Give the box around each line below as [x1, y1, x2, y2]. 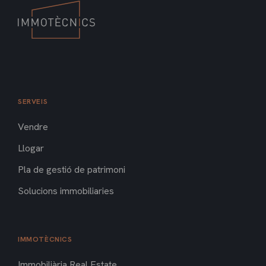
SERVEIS [18, 97, 48, 107]
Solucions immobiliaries [18, 185, 114, 198]
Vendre [18, 121, 48, 134]
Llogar [18, 142, 44, 155]
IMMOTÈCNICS [18, 235, 72, 245]
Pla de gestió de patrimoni [18, 163, 125, 176]
